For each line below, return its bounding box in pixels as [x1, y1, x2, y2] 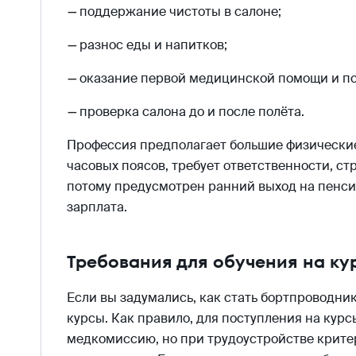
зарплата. [66, 198, 127, 215]
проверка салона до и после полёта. [79, 103, 304, 120]
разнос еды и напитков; [79, 36, 227, 53]
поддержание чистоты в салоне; [79, 2, 281, 20]
